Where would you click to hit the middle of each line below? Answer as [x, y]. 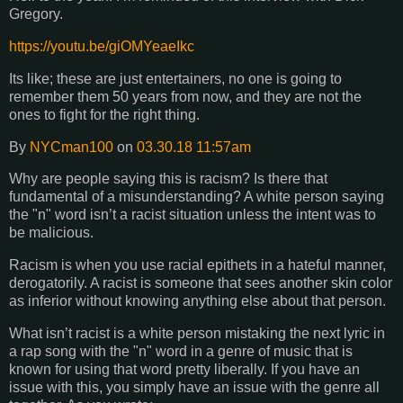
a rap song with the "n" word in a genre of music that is [181, 352]
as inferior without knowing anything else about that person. [197, 301]
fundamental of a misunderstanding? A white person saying [197, 197]
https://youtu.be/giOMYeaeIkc [102, 46]
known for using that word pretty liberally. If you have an [184, 370]
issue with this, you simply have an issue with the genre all [194, 388]
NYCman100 [72, 147]
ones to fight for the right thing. [104, 114]
